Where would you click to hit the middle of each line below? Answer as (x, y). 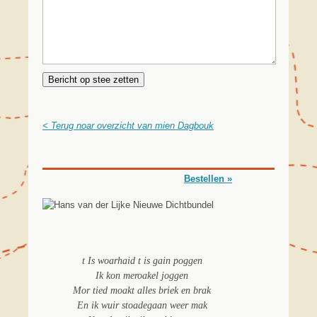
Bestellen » (208, 179)
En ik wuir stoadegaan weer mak (142, 306)
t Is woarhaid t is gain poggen (142, 261)
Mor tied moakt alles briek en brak (142, 291)
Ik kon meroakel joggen (142, 276)
